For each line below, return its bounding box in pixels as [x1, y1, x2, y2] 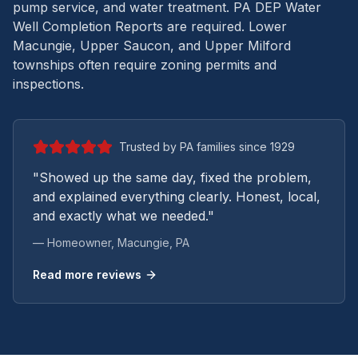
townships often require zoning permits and [13, 57, 276, 73]
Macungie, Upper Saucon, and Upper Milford [13, 38, 291, 54]
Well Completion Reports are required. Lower [13, 18, 287, 34]
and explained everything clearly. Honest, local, [33, 189, 320, 205]
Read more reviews [33, 268, 141, 281]
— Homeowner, [33, 236, 117, 249]
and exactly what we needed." [33, 208, 214, 224]
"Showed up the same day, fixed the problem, [33, 169, 312, 185]
